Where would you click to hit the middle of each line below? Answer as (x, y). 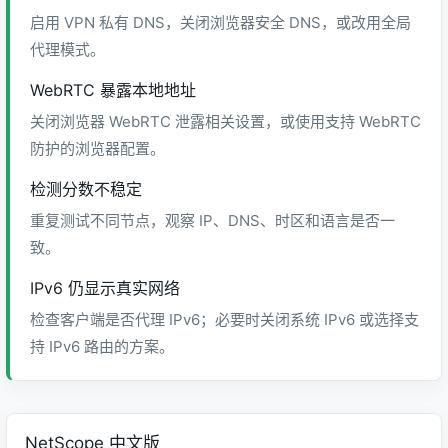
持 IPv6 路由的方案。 (102, 346)
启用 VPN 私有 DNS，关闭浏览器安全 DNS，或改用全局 (220, 22)
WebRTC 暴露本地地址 (113, 90)
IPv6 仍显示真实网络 (105, 288)
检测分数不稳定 (86, 189)
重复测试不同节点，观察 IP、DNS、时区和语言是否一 (212, 220)
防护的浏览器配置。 (97, 148)
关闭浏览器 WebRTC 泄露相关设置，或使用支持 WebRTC (225, 121)
